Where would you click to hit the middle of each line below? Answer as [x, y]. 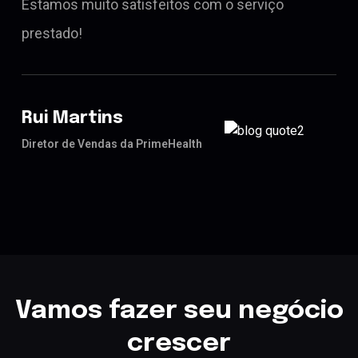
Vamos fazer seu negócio [179, 312]
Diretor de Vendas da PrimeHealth [112, 144]
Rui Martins [72, 119]
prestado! [52, 34]
